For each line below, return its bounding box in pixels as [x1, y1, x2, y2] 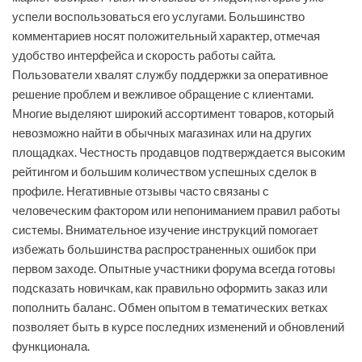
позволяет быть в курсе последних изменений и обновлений [12, 319, 344, 335]
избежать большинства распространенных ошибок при [12, 242, 316, 257]
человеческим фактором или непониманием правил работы [12, 203, 340, 218]
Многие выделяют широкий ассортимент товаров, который [12, 106, 334, 121]
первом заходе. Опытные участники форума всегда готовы [12, 261, 335, 276]
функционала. [12, 339, 90, 354]
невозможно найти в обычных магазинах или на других [12, 125, 312, 141]
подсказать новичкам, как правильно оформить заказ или [12, 280, 327, 296]
